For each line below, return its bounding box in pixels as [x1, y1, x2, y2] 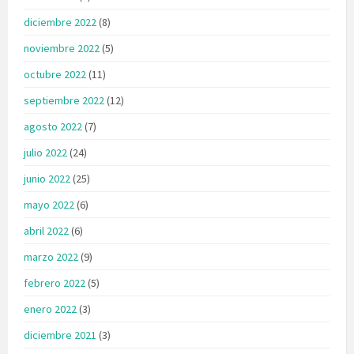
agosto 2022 [24, 119, 82, 134]
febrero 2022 [24, 275, 85, 290]
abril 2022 [24, 223, 69, 238]
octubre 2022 [24, 66, 86, 81]
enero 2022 [24, 301, 77, 316]
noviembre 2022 [24, 40, 100, 55]
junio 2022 [24, 171, 70, 186]
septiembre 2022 [24, 92, 104, 107]
